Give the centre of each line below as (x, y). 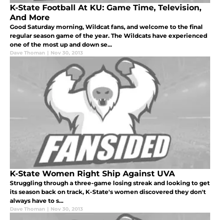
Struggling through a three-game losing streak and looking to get (110, 183)
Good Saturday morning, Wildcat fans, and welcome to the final (106, 27)
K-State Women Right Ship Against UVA (92, 174)
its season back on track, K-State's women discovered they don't (108, 192)
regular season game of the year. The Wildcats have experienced (109, 36)
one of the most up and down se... (61, 45)
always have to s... (37, 201)
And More (30, 18)
